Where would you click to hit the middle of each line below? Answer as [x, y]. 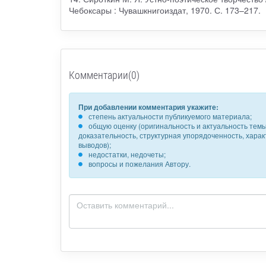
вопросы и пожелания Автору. [139, 164]
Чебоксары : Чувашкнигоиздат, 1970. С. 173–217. [164, 10]
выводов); [94, 145]
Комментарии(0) [104, 75]
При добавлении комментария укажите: [148, 107]
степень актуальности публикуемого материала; [170, 116]
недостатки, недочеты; [127, 154]
